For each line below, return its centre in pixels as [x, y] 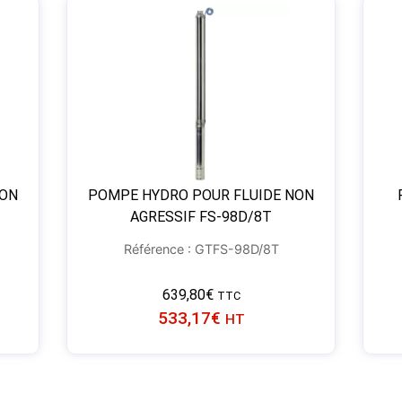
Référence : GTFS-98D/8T [201, 249]
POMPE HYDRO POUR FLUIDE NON [201, 196]
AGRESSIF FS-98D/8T [201, 217]
